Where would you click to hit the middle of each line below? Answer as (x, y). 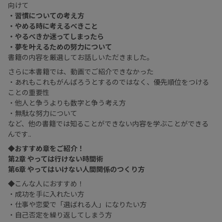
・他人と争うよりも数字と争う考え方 (67, 103)
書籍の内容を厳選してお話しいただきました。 (81, 57)
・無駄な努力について (43, 113)
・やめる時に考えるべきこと (53, 26)
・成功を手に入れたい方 (46, 194)
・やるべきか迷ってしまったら (56, 36)
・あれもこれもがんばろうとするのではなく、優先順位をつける (109, 82)
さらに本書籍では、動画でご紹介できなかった (81, 72)
